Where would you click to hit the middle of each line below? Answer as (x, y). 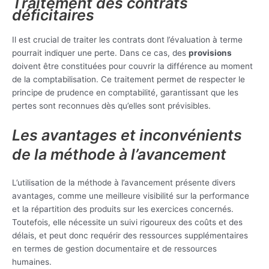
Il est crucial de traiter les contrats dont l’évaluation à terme (127, 40)
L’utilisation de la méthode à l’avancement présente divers (124, 183)
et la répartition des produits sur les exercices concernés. (123, 209)
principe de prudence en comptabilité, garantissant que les (125, 93)
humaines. (32, 262)
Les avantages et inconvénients (127, 135)
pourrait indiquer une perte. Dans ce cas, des (100, 53)
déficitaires (53, 15)
